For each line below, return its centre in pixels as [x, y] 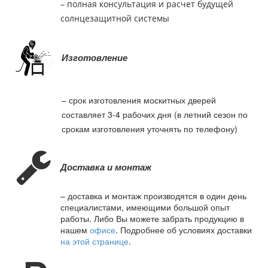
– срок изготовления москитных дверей [139, 100]
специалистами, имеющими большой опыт [145, 207]
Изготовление [95, 57]
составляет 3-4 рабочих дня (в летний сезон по [155, 115]
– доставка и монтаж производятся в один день [153, 195]
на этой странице [95, 241]
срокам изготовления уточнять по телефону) [150, 129]
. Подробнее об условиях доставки [184, 229]
